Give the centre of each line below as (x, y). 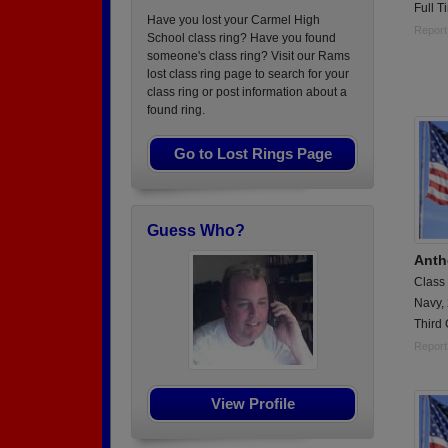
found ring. (176, 110)
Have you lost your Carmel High (233, 20)
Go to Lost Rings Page (252, 153)
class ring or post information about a (247, 92)
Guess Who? (196, 230)
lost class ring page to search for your (248, 74)
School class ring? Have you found (241, 38)
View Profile (252, 403)
